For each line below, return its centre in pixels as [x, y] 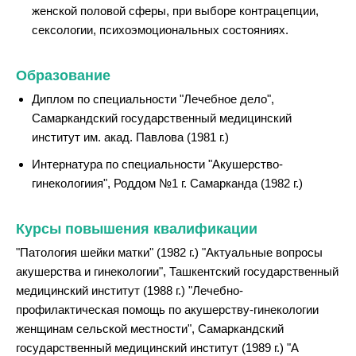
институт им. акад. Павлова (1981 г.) [130, 137]
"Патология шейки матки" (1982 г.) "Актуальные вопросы [169, 252]
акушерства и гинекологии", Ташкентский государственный [177, 271]
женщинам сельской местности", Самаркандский [150, 328]
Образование [63, 75]
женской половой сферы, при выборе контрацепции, [175, 10]
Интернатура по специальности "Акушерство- [157, 164]
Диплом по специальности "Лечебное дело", [153, 99]
